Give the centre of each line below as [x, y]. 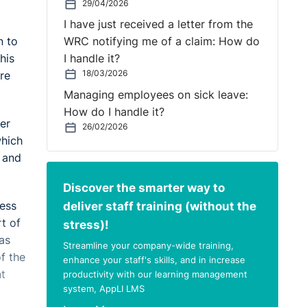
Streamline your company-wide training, [148, 246]
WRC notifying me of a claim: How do [161, 42]
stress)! [86, 224]
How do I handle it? [114, 112]
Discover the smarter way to [144, 187]
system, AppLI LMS [103, 289]
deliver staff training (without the [159, 206]
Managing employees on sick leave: [156, 95]
